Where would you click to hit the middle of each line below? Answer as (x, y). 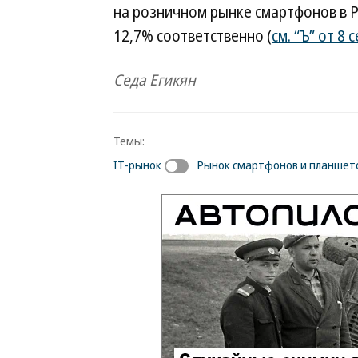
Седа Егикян (155, 80)
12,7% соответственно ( (193, 36)
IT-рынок (137, 165)
